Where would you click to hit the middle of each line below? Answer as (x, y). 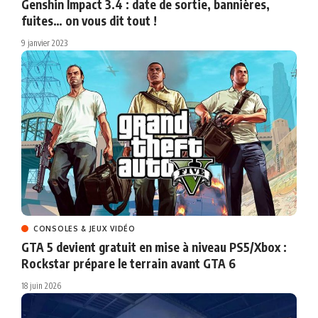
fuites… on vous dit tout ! (89, 21)
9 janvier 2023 (44, 43)
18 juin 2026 (41, 286)
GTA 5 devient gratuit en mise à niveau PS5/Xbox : (154, 247)
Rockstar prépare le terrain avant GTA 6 (128, 264)
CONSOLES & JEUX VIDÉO (84, 229)
